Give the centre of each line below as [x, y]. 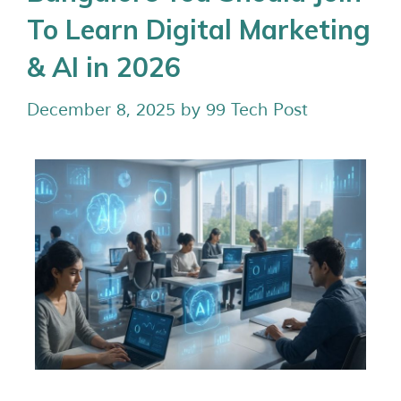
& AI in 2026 [104, 67]
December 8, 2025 [101, 110]
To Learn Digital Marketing [199, 30]
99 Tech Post [257, 110]
